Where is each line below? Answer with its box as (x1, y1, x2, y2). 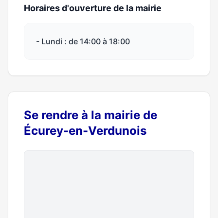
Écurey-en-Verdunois (24, 124, 146, 138)
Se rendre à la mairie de (24, 108, 157, 122)
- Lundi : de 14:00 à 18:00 (36, 36, 130, 46)
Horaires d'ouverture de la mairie (24, 3, 162, 13)
